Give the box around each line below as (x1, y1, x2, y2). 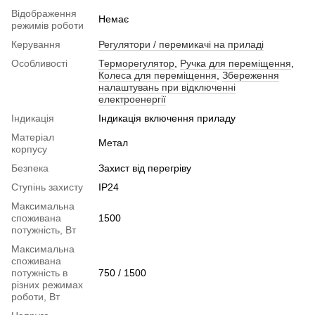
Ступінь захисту (11, 181, 83, 193)
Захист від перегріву (98, 162, 191, 174)
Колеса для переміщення (98, 69, 217, 81)
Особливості (11, 57, 67, 69)
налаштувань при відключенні (98, 81, 236, 93)
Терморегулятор (98, 57, 174, 69)
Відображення (11, 7, 77, 19)
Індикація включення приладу (98, 112, 236, 124)
